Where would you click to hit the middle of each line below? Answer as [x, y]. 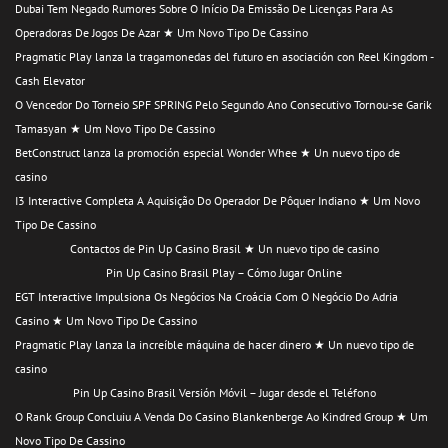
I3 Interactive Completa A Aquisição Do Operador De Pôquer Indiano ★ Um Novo [217, 200]
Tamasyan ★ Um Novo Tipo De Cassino [115, 128]
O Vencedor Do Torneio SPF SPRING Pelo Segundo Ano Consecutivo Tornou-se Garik [223, 104]
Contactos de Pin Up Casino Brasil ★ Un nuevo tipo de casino [224, 248]
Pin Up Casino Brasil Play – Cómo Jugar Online [224, 272]
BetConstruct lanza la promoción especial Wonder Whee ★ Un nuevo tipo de [207, 152]
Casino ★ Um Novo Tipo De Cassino [106, 320]
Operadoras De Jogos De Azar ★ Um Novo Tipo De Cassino [161, 32]
